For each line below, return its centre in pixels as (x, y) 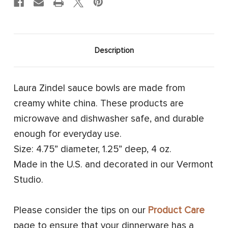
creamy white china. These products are (99, 103)
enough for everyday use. (68, 134)
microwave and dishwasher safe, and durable (109, 119)
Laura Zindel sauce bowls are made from (99, 88)
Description (114, 50)
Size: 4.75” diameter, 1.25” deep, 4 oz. (93, 149)
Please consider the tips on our (81, 210)
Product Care (176, 210)
